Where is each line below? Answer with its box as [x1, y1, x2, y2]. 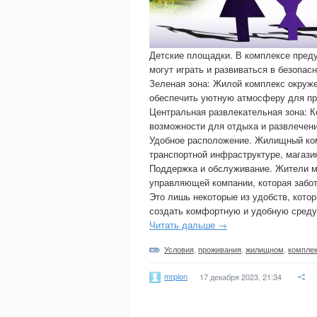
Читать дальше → [149, 218, 227, 231]
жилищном [246, 243, 284, 255]
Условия [164, 243, 194, 255]
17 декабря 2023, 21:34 [200, 271, 282, 282]
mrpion [164, 270, 188, 282]
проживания [198, 243, 241, 255]
